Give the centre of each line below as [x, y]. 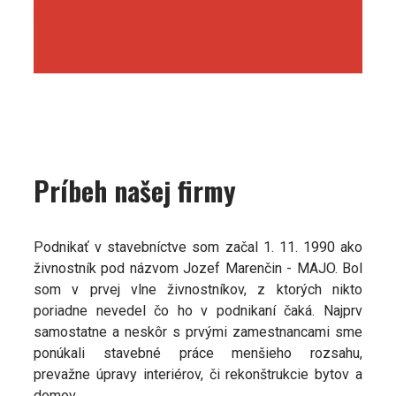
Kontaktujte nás [81, 19]
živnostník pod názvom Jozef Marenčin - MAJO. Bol [198, 269]
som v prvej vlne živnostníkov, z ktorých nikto [198, 290]
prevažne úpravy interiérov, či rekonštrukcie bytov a [198, 375]
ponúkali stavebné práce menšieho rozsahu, [198, 354]
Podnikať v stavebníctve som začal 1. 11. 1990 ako [198, 247]
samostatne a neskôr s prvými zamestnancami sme [198, 332]
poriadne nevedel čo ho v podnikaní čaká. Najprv [198, 311]
